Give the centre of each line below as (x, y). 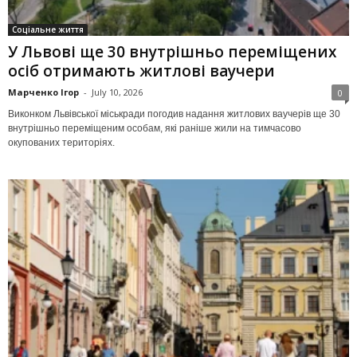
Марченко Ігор (43, 92)
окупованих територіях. (61, 142)
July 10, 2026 (117, 92)
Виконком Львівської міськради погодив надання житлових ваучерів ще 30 (174, 114)
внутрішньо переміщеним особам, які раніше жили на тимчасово (155, 128)
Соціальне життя (48, 29)
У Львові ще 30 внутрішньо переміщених (172, 51)
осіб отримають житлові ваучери (141, 71)
